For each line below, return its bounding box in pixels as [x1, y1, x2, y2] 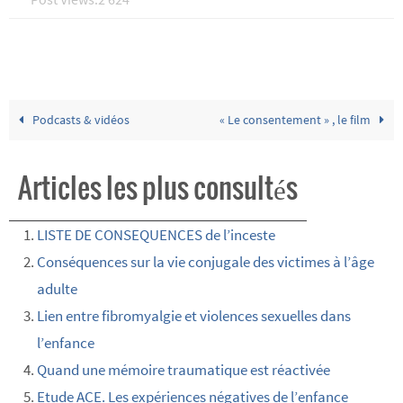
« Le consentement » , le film [219, 112, 373, 129]
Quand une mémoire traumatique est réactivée [36, 360, 330, 381]
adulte [36, 279, 77, 300]
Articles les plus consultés [18, 174, 298, 206]
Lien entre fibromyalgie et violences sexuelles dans [36, 306, 351, 327]
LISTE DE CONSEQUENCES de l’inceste [36, 225, 275, 246]
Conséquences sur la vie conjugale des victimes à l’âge [36, 252, 374, 273]
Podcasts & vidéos [30, 112, 130, 129]
